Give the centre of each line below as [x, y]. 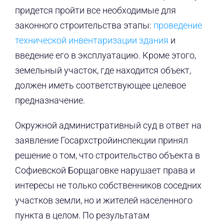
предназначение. [50, 100]
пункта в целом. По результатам [82, 215]
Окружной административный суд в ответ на [108, 125]
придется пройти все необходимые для [95, 10]
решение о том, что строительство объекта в [107, 155]
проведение [177, 25]
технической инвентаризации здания [91, 40]
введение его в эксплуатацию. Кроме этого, [105, 55]
